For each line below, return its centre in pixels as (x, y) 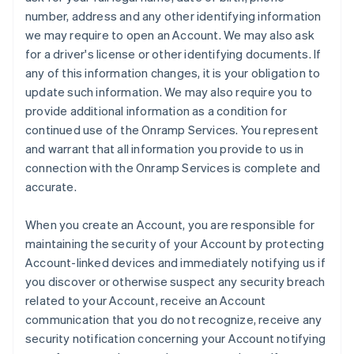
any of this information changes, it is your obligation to (173, 73)
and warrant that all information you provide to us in (165, 149)
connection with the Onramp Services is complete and (173, 168)
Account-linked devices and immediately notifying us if (175, 262)
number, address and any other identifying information (173, 16)
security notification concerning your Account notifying (176, 338)
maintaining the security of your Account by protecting (175, 243)
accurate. (51, 186)
